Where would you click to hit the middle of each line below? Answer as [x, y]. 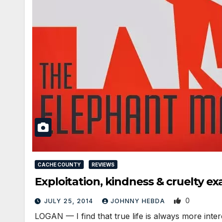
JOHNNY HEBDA [139, 201]
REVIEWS [103, 164]
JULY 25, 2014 [70, 201]
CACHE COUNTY [59, 164]
